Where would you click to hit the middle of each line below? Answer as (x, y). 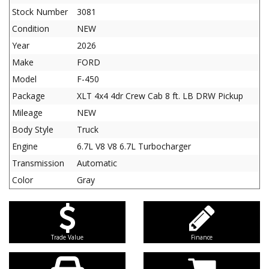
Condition (31, 29)
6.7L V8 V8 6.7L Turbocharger (134, 146)
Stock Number (40, 12)
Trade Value (67, 237)
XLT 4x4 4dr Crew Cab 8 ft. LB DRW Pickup (160, 96)
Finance (202, 237)
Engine (25, 146)
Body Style (33, 129)
